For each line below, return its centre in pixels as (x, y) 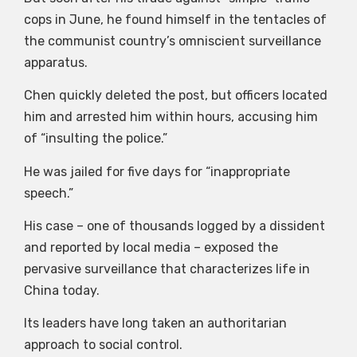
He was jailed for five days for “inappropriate (157, 171)
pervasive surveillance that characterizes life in (167, 269)
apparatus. (56, 62)
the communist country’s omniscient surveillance (173, 41)
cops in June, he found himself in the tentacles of (175, 19)
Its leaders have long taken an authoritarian (155, 324)
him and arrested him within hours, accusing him (171, 117)
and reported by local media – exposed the (151, 248)
